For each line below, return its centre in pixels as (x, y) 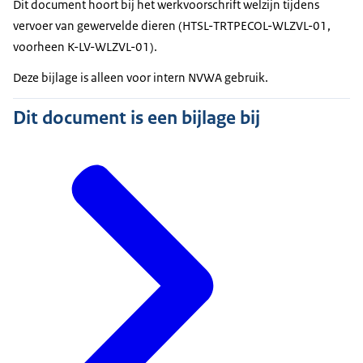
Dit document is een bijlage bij (137, 118)
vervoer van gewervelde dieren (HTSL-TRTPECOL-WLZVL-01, (172, 26)
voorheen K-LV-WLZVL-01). (85, 47)
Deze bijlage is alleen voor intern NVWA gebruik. (141, 78)
